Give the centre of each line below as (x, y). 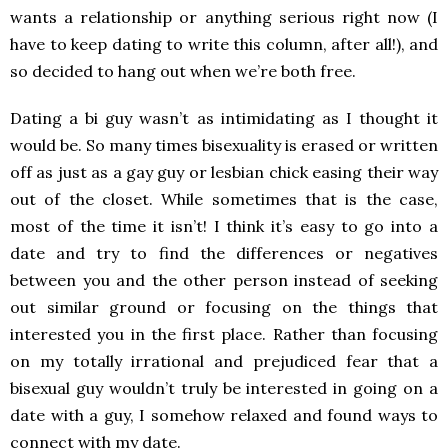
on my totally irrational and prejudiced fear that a (224, 361)
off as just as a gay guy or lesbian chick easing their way (224, 172)
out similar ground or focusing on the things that (224, 307)
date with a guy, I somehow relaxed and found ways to (224, 415)
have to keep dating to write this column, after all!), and (224, 44)
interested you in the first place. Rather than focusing (224, 334)
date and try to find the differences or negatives (224, 253)
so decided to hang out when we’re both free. (183, 71)
